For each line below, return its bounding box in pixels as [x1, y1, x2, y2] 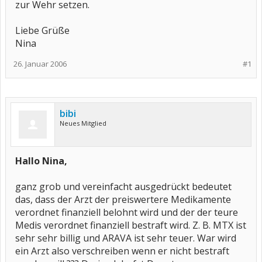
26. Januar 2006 [13, 58, 67, 69]
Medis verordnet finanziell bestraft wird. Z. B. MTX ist [15, 219, 246, 232]
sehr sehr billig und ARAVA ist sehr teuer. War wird [15, 232, 236, 244]
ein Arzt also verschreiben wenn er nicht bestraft [15, 244, 229, 257]
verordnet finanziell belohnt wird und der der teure [15, 206, 238, 219]
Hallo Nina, [15, 154, 67, 167]
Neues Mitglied [60, 119, 106, 127]
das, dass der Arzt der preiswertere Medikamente [15, 193, 231, 206]
